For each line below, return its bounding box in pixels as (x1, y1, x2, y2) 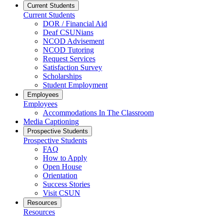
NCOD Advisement (43, 36, 104, 45)
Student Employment (43, 80, 108, 89)
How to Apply (43, 153, 87, 162)
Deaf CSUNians (43, 28, 93, 36)
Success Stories (43, 180, 90, 188)
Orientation (43, 171, 77, 180)
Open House (43, 162, 82, 171)
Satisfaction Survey (43, 63, 102, 72)
